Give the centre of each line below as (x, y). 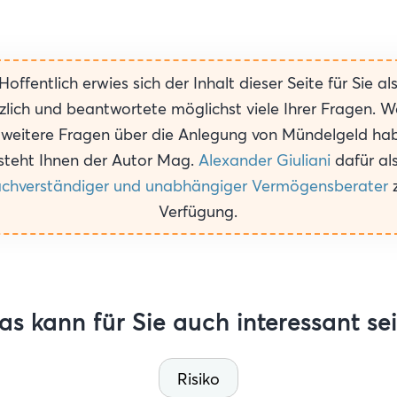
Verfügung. (198, 211)
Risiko (198, 378)
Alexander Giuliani (265, 160)
